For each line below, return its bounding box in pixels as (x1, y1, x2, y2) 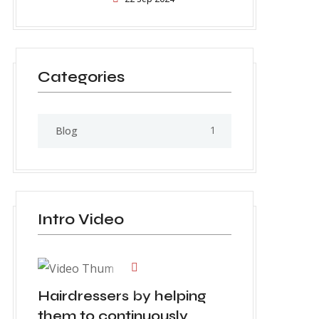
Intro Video (38, 210, 124, 229)
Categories (38, 67, 125, 86)
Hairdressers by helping (38, 286, 206, 305)
